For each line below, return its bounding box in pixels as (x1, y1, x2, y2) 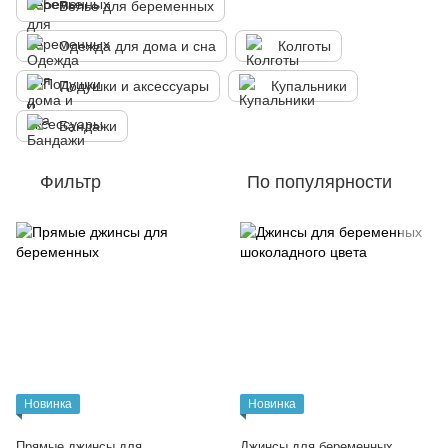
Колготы (278, 38, 331, 54)
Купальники (271, 78, 347, 94)
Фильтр (40, 172, 101, 192)
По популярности (247, 172, 392, 192)
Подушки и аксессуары (59, 78, 209, 94)
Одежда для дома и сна (59, 38, 216, 54)
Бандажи (59, 118, 117, 134)
